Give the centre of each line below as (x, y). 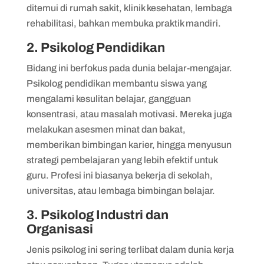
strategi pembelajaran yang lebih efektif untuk (122, 160)
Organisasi (61, 229)
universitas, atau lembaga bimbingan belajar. (121, 190)
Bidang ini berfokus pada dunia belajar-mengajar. (129, 68)
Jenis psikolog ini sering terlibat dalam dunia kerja (130, 249)
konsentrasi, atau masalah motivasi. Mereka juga (129, 114)
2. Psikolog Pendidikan (97, 47)
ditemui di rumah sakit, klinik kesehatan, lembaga (129, 8)
